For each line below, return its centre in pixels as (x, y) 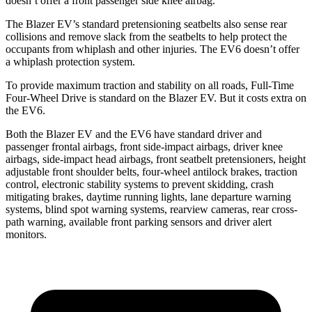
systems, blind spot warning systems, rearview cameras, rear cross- (151, 209)
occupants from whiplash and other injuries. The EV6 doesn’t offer (153, 49)
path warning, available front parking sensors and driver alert (139, 221)
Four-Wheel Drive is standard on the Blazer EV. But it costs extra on (156, 97)
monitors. (26, 234)
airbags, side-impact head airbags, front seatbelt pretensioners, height (156, 159)
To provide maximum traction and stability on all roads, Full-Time (150, 85)
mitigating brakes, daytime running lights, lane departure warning (148, 196)
